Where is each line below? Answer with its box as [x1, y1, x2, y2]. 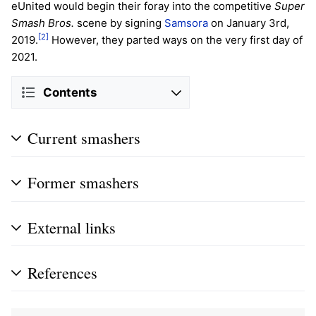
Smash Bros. [11, 16, 74, 30]
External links [28, 217, 116, 238]
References [28, 261, 97, 283]
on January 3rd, [208, 16, 289, 30]
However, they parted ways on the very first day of [49, 33, 303, 47]
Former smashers [28, 171, 139, 193]
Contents [43, 85, 97, 99]
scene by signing [74, 16, 164, 30]
